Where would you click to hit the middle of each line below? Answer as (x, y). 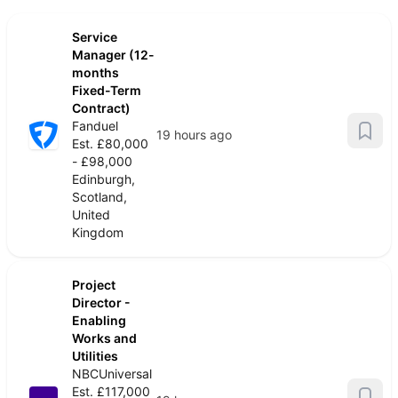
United (91, 215)
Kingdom (98, 232)
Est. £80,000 (110, 143)
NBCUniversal (112, 374)
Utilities (95, 356)
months (96, 72)
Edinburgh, (103, 179)
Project (94, 285)
